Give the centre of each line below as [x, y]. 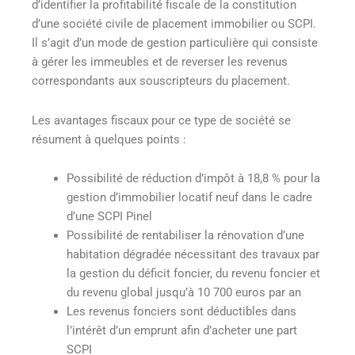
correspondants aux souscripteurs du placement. [161, 81]
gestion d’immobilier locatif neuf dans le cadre [189, 198]
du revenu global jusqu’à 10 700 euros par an [183, 293]
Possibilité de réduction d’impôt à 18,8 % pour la [193, 179]
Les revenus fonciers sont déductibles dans [181, 312]
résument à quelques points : [109, 139]
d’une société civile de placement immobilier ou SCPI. [174, 24]
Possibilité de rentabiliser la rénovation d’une [185, 236]
